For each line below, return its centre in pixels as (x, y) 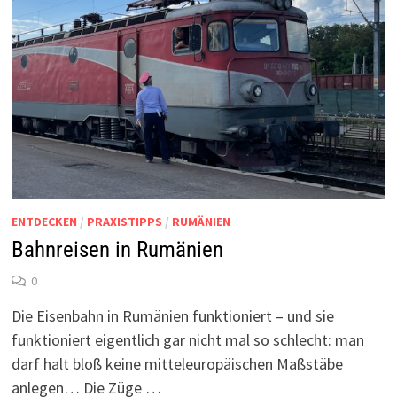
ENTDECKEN (44, 221)
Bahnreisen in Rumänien (117, 249)
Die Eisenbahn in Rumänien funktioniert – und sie (172, 315)
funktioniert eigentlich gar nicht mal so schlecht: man (187, 339)
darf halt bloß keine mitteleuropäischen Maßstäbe (177, 363)
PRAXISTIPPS (124, 221)
